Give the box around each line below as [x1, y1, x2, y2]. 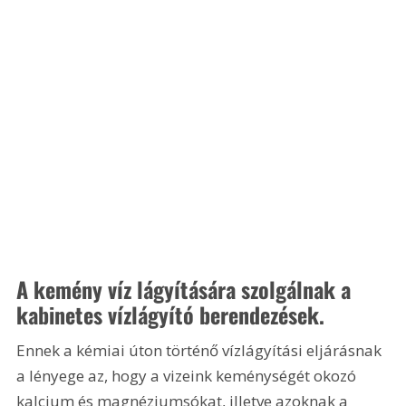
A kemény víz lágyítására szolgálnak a [16, 273, 357, 306]
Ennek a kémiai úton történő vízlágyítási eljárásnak [16, 340, 386, 362]
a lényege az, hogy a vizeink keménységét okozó [16, 365, 361, 387]
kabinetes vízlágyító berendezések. [16, 298, 325, 332]
